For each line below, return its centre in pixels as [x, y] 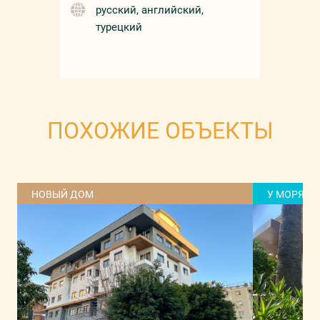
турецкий [119, 27]
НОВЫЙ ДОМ [62, 195]
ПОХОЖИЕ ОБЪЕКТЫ [160, 131]
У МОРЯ [286, 195]
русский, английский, [150, 10]
